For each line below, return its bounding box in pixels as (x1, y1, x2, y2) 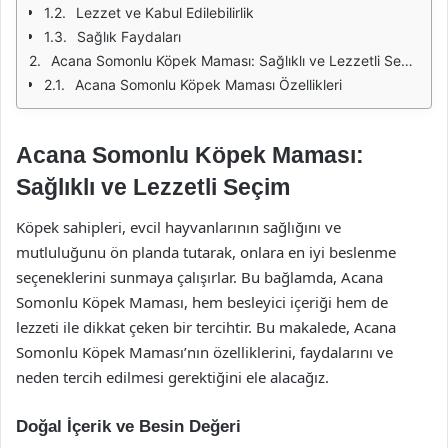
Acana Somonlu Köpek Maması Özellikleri (75, 76, 342, 93)
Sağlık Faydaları (77, 28, 181, 45)
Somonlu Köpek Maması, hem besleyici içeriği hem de (16, 291, 388, 312)
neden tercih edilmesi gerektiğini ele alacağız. (16, 366, 329, 387)
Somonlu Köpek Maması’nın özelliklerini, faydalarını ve (16, 341, 393, 362)
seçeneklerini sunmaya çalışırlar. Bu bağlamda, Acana (16, 266, 383, 287)
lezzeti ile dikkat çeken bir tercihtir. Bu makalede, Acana (16, 316, 396, 337)
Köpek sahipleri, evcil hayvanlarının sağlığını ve (16, 216, 341, 237)
